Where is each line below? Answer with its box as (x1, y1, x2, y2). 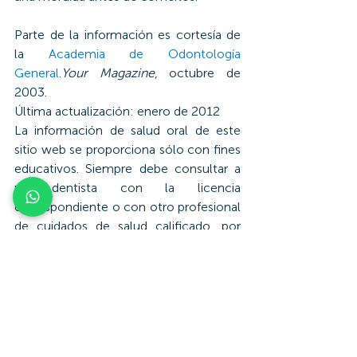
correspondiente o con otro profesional (14, 198, 241, 214)
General (14, 65, 59, 80)
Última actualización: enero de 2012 (14, 103, 220, 119)
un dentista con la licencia (14, 179, 241, 195)
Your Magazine (61, 65, 155, 80)
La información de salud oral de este (14, 122, 241, 138)
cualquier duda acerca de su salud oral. (14, 237, 232, 253)
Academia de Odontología (48, 45, 241, 61)
